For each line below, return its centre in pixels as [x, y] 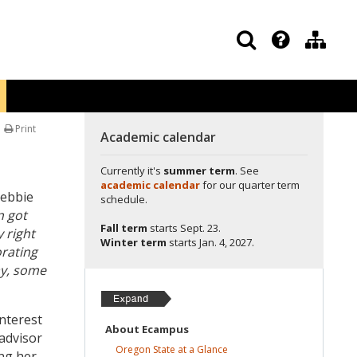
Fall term [124, 228]
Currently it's [132, 171]
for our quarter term [250, 185]
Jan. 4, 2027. [227, 242]
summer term [199, 171]
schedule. [124, 199]
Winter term [133, 242]
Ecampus [165, 329]
